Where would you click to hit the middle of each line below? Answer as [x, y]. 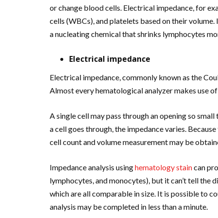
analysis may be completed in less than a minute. [129, 206]
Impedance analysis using [91, 167]
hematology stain [163, 167]
